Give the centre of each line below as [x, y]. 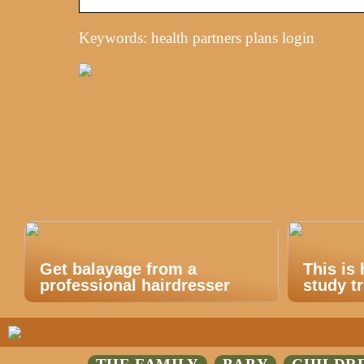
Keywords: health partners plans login [197, 37]
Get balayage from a [118, 269]
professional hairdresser [135, 285]
